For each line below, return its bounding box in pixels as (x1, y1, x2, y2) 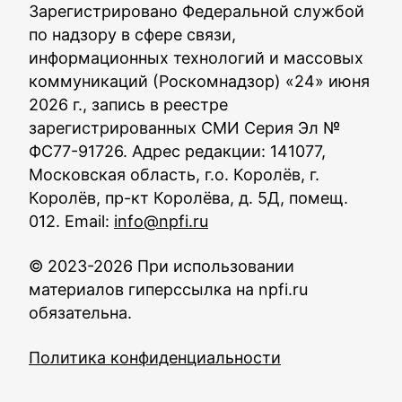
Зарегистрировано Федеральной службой (29, 2, 364, 21)
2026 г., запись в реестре (29, 95, 228, 114)
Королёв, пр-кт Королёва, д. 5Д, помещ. (29, 188, 348, 207)
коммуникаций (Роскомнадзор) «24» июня (29, 72, 370, 91)
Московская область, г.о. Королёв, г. (29, 165, 319, 184)
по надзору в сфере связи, (29, 25, 236, 44)
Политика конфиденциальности (29, 348, 281, 367)
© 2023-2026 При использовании (29, 257, 294, 275)
